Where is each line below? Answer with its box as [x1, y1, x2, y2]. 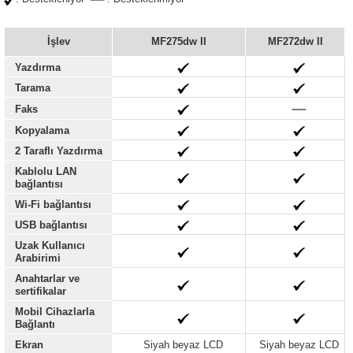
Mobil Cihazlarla [15, 306, 95, 318]
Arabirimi [15, 252, 61, 264]
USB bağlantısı [15, 219, 87, 231]
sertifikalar [15, 285, 66, 297]
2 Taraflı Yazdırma [15, 145, 102, 157]
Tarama [15, 82, 50, 94]
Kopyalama [15, 124, 69, 136]
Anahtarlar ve [15, 273, 80, 284]
